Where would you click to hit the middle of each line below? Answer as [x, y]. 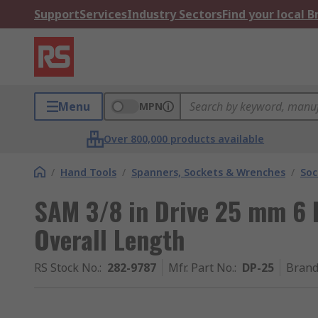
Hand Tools [88, 172]
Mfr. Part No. [201, 268]
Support [57, 14]
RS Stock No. [67, 268]
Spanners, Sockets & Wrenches [208, 172]
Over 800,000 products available [184, 139]
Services [103, 14]
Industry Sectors [175, 14]
